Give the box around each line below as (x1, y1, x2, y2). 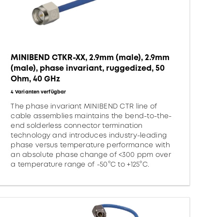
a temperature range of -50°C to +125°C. (11, 159, 150, 169)
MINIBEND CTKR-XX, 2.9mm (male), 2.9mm (11, 52, 170, 63)
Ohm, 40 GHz (11, 73, 61, 84)
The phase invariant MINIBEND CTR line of (11, 101, 157, 111)
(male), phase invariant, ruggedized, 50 (11, 62, 165, 74)
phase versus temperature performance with (11, 140, 170, 150)
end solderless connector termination (11, 121, 143, 130)
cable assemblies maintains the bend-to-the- (11, 111, 172, 121)
